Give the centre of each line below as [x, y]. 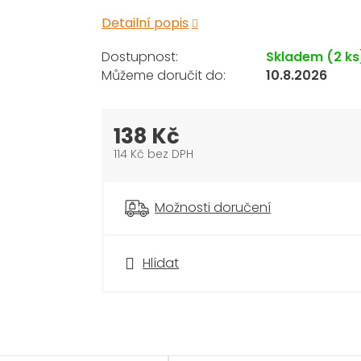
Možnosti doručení [213, 207]
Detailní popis [145, 23]
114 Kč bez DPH [154, 154]
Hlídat [161, 263]
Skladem [297, 56]
